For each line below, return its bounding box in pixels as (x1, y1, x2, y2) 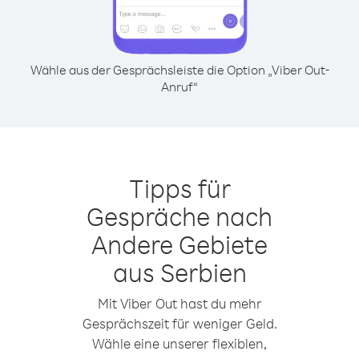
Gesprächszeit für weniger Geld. (82, 315, 277, 332)
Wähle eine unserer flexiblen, (92, 335, 267, 352)
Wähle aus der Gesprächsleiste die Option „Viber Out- (30, 62, 329, 78)
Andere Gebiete (91, 228, 268, 260)
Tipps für (128, 171, 231, 204)
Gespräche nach (87, 200, 272, 232)
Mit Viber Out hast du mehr (97, 295, 262, 312)
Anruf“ (161, 79, 198, 95)
